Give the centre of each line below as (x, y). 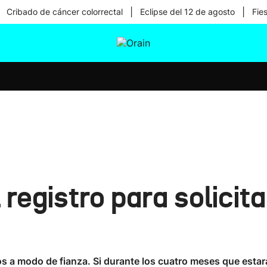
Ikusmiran (133, 68)
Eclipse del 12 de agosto (187, 12)
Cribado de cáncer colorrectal (64, 12)
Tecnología (135, 99)
